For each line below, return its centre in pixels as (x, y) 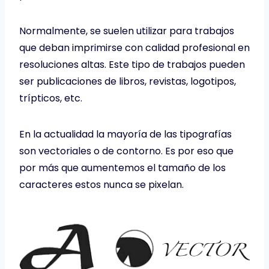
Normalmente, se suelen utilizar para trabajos (127, 31)
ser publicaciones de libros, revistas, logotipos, (128, 81)
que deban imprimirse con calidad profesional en (134, 47)
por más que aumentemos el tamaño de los (122, 168)
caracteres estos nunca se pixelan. (101, 184)
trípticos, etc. (51, 98)
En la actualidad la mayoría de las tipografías (125, 134)
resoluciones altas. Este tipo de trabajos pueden (132, 64)
